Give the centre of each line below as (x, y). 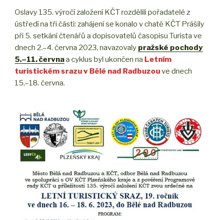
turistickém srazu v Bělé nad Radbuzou (87, 71)
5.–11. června (40, 59)
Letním (158, 59)
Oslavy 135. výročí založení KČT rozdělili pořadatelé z (102, 12)
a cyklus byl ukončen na (104, 59)
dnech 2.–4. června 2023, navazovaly (76, 47)
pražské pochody (170, 47)
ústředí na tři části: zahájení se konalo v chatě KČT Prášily (110, 24)
